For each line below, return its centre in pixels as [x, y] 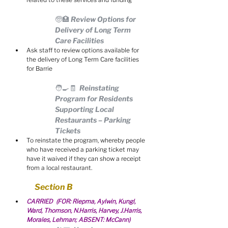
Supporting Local [85, 109]
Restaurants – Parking [94, 120]
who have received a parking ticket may [83, 149]
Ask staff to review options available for [83, 50]
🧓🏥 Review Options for [96, 19]
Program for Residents [95, 98]
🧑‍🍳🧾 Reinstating [88, 88]
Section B [54, 187]
